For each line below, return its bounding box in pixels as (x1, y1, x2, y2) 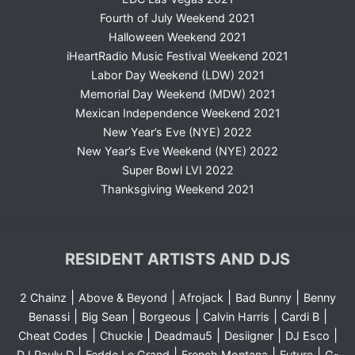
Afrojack (178, 291, 223, 305)
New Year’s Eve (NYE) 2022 (103, 125, 252, 139)
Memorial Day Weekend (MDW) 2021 (79, 87, 276, 101)
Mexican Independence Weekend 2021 (74, 106, 281, 120)
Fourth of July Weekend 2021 (100, 11, 255, 25)
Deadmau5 (154, 329, 212, 343)
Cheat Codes (17, 329, 88, 343)
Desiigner (223, 329, 273, 343)
